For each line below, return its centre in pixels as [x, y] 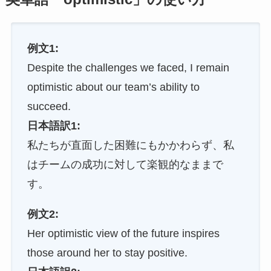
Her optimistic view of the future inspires [123, 233]
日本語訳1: [54, 126]
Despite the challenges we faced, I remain [128, 68]
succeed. [49, 107]
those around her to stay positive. [107, 253]
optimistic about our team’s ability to [113, 87]
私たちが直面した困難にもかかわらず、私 [130, 145]
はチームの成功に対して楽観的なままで [125, 165]
